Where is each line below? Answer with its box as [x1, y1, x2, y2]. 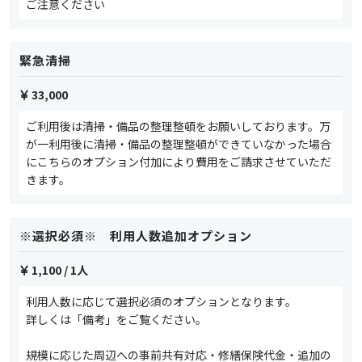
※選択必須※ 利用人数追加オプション [19, 227, 252, 245]
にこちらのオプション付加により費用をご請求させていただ [26, 154, 331, 170]
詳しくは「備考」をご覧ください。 [26, 311, 207, 328]
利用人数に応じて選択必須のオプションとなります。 [26, 293, 297, 310]
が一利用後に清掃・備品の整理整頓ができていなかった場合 [26, 136, 331, 153]
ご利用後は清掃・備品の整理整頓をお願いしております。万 [26, 118, 330, 135]
